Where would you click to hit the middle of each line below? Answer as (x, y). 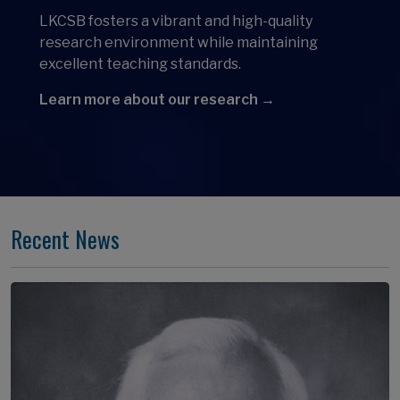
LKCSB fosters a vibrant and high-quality (176, 21)
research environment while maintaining (179, 42)
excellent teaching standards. (140, 64)
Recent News (65, 239)
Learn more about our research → (157, 100)
